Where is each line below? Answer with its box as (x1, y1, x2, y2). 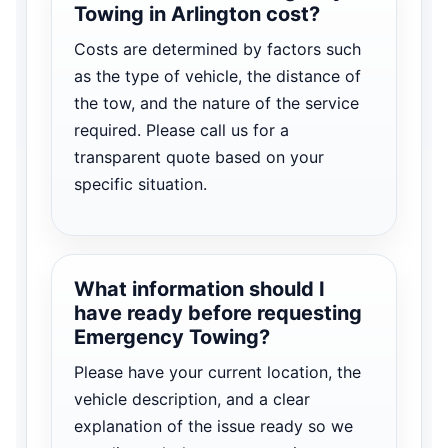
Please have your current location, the (74, 361, 361, 382)
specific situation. (74, 173, 207, 194)
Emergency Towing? (74, 324, 270, 349)
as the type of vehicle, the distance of (74, 65, 361, 86)
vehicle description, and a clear (74, 388, 310, 409)
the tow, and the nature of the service (74, 92, 359, 113)
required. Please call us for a (74, 119, 289, 140)
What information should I (74, 276, 325, 301)
